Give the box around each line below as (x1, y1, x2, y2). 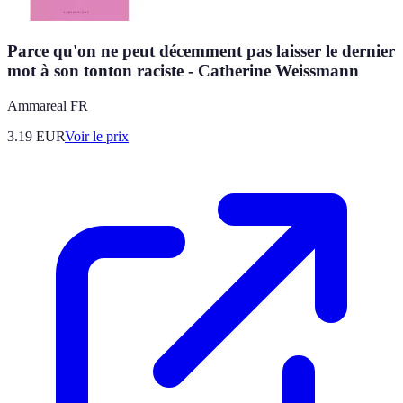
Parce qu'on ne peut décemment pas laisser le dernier (7, 40, 395, 60)
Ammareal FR (7, 97, 88, 113)
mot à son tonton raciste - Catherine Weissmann (7, 60, 359, 80)
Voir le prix (65, 128, 129, 144)
